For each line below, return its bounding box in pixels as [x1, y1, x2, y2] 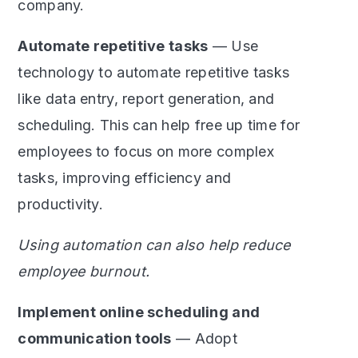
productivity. [18, 195, 104, 213]
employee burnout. [18, 262, 150, 280]
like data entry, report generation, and [18, 89, 275, 107]
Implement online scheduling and [18, 303, 261, 320]
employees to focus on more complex [18, 142, 274, 160]
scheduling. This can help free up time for [18, 116, 300, 133]
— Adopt [171, 329, 237, 347]
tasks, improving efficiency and [18, 169, 232, 186]
